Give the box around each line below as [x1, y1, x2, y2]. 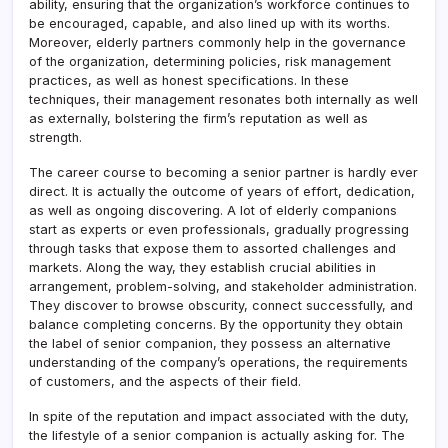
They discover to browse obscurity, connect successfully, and [29, 297, 413, 313]
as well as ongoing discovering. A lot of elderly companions [29, 202, 397, 218]
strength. [29, 129, 82, 145]
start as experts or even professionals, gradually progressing [29, 221, 409, 237]
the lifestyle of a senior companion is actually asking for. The [29, 427, 405, 443]
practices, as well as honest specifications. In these [29, 72, 349, 88]
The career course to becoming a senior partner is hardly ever [29, 164, 418, 180]
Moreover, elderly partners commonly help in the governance [29, 34, 406, 50]
